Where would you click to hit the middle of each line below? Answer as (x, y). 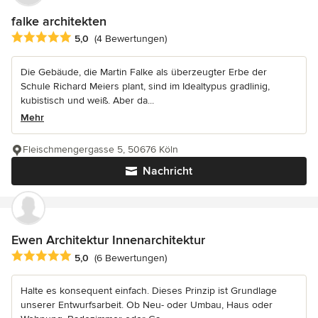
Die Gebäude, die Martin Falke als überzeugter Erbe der (144, 72)
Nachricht (168, 171)
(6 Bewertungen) (131, 258)
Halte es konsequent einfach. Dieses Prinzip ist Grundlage (149, 291)
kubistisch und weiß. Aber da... (87, 101)
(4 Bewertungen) (131, 39)
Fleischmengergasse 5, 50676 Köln (100, 150)
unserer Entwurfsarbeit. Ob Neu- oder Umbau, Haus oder (147, 305)
